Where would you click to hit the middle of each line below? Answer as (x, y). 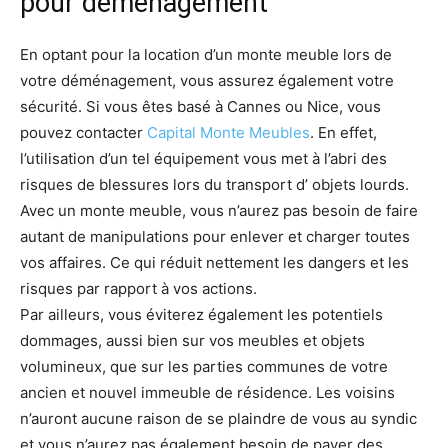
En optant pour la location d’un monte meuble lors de (206, 55)
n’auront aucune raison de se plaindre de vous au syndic (218, 419)
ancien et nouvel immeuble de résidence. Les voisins (207, 393)
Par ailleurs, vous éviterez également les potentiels (201, 315)
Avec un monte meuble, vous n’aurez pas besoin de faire (219, 211)
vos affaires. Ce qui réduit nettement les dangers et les (214, 263)
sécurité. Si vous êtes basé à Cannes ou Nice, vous (200, 107)
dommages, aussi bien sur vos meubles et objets (192, 341)
